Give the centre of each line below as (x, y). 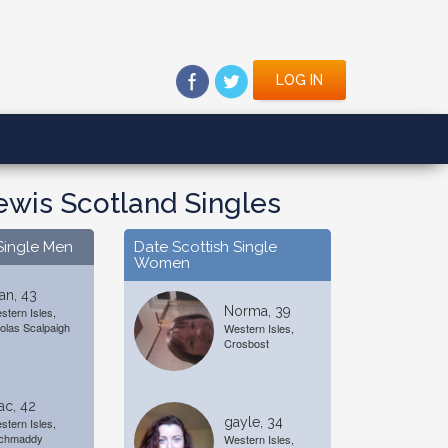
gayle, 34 (253, 422)
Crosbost (246, 343)
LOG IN (299, 80)
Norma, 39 (257, 311)
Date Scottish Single (205, 247)
